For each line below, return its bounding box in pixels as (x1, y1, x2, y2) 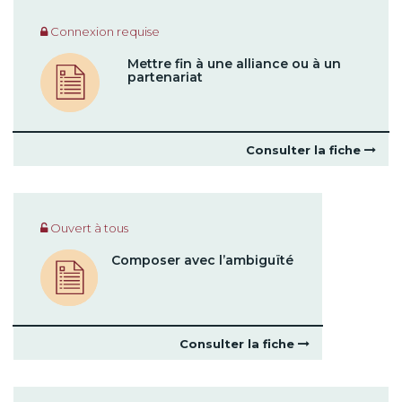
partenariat (127, 68, 203, 85)
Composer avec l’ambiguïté (110, 251, 293, 268)
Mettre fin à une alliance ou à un (127, 55, 341, 72)
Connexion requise (48, 23, 160, 39)
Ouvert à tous (48, 220, 128, 235)
